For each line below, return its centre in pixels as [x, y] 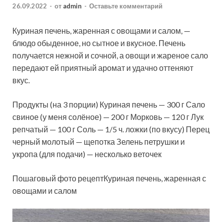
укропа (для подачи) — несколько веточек [87, 154]
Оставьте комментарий [126, 6]
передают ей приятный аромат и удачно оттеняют [103, 68]
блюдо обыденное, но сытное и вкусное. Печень [99, 43]
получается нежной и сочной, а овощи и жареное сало [110, 55]
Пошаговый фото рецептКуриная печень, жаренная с [109, 178]
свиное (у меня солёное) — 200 [69, 117]
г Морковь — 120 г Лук [165, 117]
